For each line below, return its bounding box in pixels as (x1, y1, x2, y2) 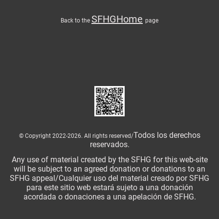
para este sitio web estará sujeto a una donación (26, 182, 193, 192)
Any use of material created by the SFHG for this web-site (11, 154, 208, 164)
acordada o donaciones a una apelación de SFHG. (23, 192, 196, 201)
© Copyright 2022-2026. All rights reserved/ (19, 132, 133, 139)
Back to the (61, 17, 91, 24)
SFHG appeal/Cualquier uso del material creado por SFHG (10, 173, 209, 183)
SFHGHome (91, 13, 143, 25)
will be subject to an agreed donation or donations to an (14, 164, 205, 174)
